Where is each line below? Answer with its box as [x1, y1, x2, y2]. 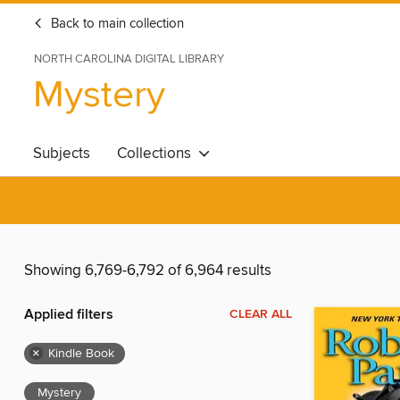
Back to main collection [47, 16, 184, 32]
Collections [117, 144, 198, 163]
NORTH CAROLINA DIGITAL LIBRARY [34, 52, 224, 66]
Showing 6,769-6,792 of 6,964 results [24, 261, 271, 281]
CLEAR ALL [229, 306, 292, 323]
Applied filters [24, 305, 113, 325]
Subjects [33, 144, 90, 163]
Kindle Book [48, 346, 114, 362]
